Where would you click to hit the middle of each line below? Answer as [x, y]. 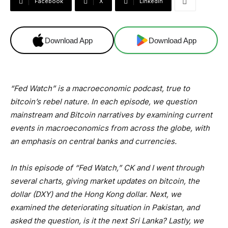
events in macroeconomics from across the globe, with [110, 128]
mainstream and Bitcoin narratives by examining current [111, 115]
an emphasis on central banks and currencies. [93, 141]
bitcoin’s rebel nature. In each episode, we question [104, 102]
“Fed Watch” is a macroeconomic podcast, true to [100, 88]
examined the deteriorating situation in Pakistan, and [105, 207]
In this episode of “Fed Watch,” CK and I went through [107, 168]
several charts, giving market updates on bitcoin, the [105, 181]
